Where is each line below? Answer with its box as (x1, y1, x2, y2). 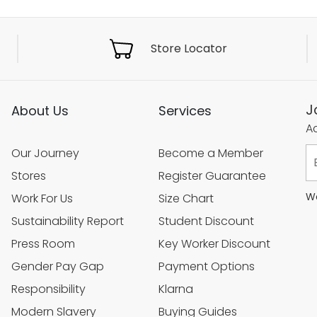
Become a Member (158, 144, 263, 161)
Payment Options (158, 258, 255, 275)
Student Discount (158, 212, 254, 229)
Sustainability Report (11, 212, 124, 229)
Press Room (11, 235, 75, 252)
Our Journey (11, 144, 79, 161)
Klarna (158, 280, 193, 297)
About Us (11, 101, 69, 120)
